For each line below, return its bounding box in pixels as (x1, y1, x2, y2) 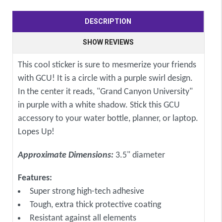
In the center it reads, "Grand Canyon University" (18, 87, 193, 97)
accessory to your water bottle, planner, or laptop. (18, 114, 198, 124)
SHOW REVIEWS (82, 38, 134, 47)
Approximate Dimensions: (18, 150, 115, 160)
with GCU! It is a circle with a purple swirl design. (18, 74, 193, 84)
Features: (18, 173, 52, 183)
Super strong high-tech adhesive (30, 187, 144, 197)
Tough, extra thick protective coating (30, 200, 161, 210)
